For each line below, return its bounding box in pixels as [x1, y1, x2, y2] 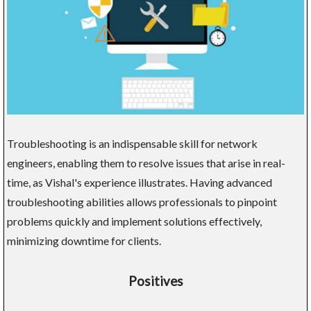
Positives [128, 274, 183, 289]
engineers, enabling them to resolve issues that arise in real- [7, 156, 285, 170]
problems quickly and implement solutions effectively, [7, 215, 262, 228]
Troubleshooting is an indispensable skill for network [7, 137, 258, 151]
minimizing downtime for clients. [7, 234, 161, 248]
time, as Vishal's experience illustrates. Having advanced [7, 176, 272, 190]
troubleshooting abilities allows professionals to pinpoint [7, 195, 277, 209]
